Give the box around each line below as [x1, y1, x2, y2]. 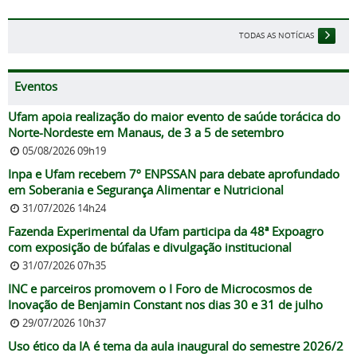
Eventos [14, 79, 57, 95]
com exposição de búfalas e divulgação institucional [8, 239, 292, 256]
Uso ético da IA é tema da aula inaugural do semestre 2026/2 [8, 338, 343, 355]
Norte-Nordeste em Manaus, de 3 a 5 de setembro [8, 124, 284, 141]
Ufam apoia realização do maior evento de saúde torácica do [8, 108, 340, 125]
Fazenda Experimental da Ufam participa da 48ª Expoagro [8, 223, 324, 240]
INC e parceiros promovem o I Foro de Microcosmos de [8, 280, 312, 297]
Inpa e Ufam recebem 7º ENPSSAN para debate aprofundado [8, 166, 339, 182]
